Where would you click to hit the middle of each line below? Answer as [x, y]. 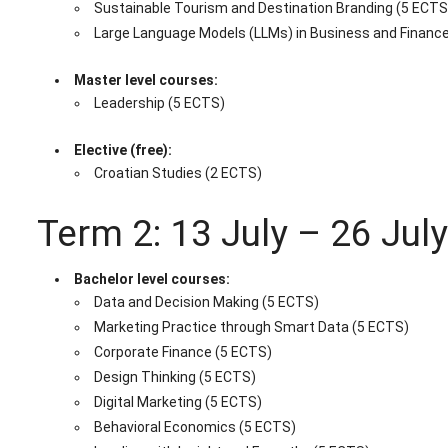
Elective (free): [122, 150]
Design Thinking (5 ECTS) [174, 377]
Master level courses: [145, 80]
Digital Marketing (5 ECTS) [177, 402]
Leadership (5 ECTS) [159, 103]
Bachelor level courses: [151, 279]
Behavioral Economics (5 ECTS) [194, 427]
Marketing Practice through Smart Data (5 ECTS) [251, 327]
